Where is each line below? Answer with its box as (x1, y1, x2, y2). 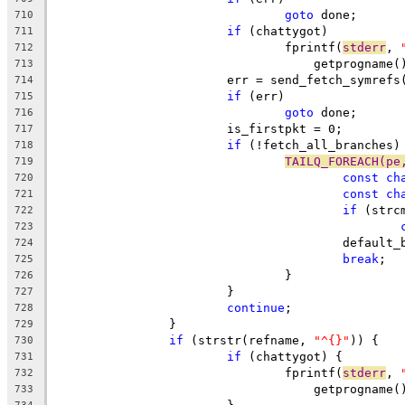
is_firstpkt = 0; (227, 121, 343, 136)
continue (227, 300, 285, 315)
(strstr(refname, (184, 333, 314, 347)
